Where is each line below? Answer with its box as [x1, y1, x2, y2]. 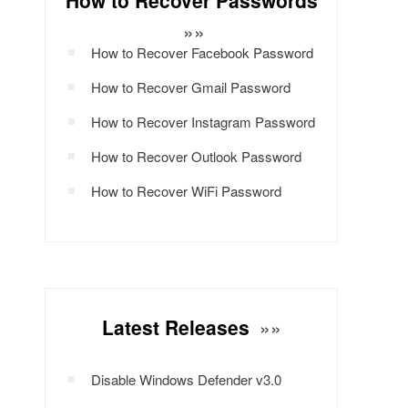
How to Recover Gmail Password [91, 77, 291, 97]
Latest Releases [101, 313, 255, 341]
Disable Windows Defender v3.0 [91, 370, 281, 389]
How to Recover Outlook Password [91, 147, 301, 166]
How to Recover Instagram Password [91, 112, 315, 131]
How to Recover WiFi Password [91, 181, 281, 200]
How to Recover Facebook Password [91, 43, 313, 62]
